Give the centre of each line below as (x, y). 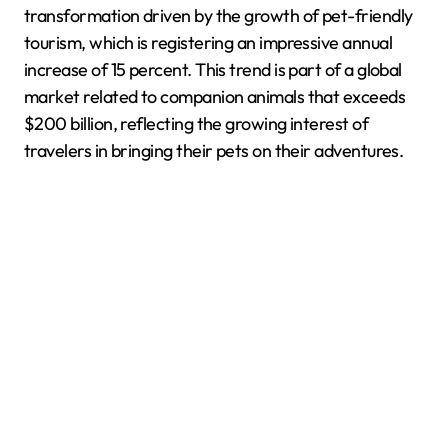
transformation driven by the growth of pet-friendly (218, 15)
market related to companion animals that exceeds (215, 96)
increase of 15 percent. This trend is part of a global (213, 69)
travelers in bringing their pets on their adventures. (214, 150)
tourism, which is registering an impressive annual (208, 42)
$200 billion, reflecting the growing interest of (196, 123)
